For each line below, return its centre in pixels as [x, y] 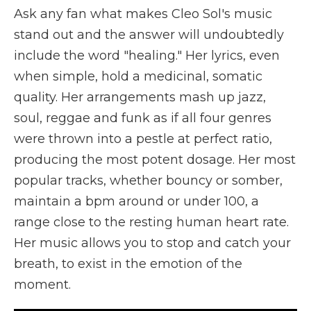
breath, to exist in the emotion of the [128, 263]
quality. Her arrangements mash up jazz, [140, 97]
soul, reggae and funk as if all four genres [143, 118]
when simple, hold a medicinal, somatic [138, 76]
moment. [42, 284]
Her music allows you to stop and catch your [152, 243]
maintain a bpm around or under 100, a [136, 201]
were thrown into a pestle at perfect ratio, [143, 138]
